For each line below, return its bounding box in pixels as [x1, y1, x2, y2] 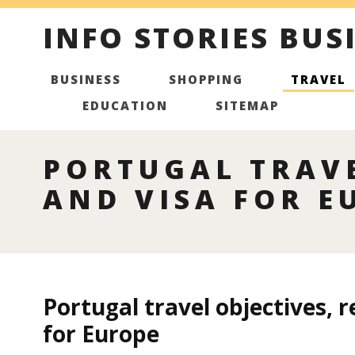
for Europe [42, 319, 159, 349]
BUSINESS [50, 71, 121, 87]
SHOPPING [168, 71, 243, 87]
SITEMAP [215, 97, 279, 113]
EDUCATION [82, 97, 168, 113]
